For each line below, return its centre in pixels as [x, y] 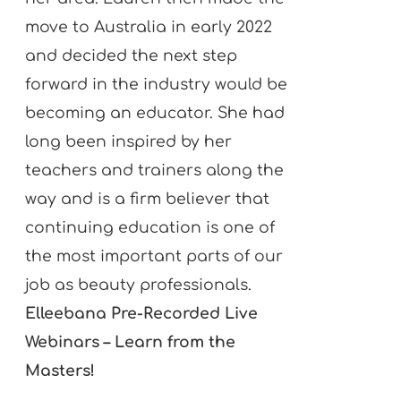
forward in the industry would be [157, 84]
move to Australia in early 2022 [149, 27]
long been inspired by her [129, 141]
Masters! [60, 371]
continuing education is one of [150, 227]
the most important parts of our [154, 256]
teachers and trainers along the [155, 170]
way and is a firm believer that [148, 199]
